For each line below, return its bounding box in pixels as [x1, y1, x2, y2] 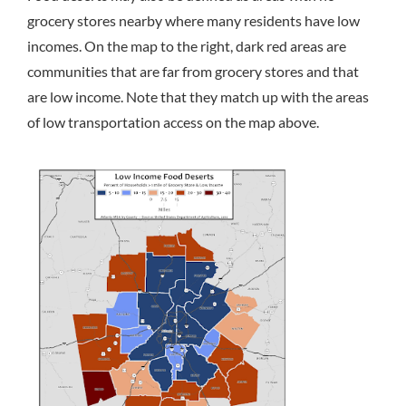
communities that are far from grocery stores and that [27, 62, 359, 80]
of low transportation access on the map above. [27, 112, 319, 130]
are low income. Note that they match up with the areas [27, 87, 369, 105]
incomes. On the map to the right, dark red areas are [27, 36, 346, 54]
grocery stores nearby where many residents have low [27, 11, 360, 29]
